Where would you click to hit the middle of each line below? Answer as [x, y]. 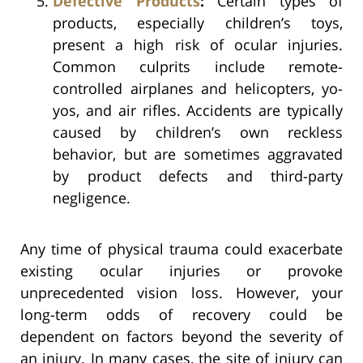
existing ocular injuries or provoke [181, 270]
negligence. [92, 197]
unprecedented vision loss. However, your [181, 292]
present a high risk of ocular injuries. [198, 44]
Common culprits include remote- [198, 66]
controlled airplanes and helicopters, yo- [198, 88]
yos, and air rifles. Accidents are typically [198, 110]
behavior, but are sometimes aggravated [198, 154]
